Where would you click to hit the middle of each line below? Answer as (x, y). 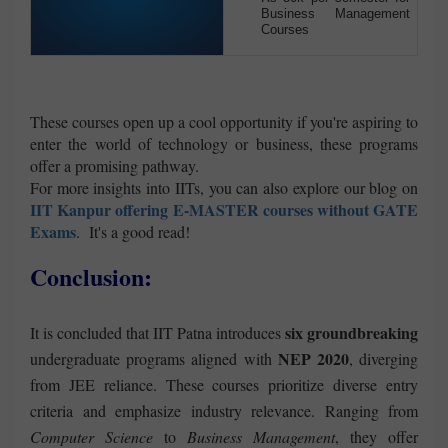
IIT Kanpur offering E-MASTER (144, 210)
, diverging (383, 359)
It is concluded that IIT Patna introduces (157, 333)
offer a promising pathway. (114, 166)
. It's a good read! (135, 232)
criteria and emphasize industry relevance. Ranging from (224, 411)
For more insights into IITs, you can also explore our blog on (224, 188)
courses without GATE (338, 210)
